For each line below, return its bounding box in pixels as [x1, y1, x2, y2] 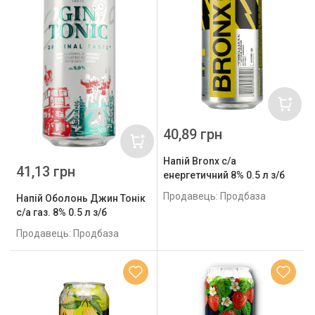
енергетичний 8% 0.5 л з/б [163, 169, 285, 181]
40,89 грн [163, 126, 222, 143]
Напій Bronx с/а [163, 155, 236, 167]
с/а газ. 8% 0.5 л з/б [16, 206, 107, 218]
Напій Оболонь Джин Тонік [16, 192, 146, 204]
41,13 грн [16, 162, 75, 180]
